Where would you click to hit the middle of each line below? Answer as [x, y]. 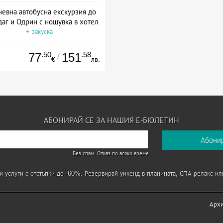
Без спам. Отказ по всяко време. [111, 153]
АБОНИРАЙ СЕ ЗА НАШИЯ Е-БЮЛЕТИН [111, 120]
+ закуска [39, 31]
